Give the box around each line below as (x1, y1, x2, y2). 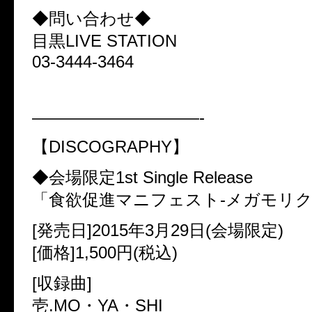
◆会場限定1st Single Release (32, 167, 253, 187)
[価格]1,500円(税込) (32, 242, 178, 262)
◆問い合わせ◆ (32, 8, 151, 28)
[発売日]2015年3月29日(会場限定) (32, 220, 283, 240)
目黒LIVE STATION (32, 31, 177, 50)
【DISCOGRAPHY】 (32, 136, 189, 156)
